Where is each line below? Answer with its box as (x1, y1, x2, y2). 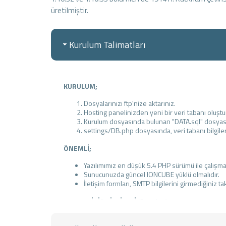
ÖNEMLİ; (63, 142, 91, 153)
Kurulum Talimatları (69, 37, 145, 51)
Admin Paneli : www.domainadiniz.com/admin (83, 212, 222, 223)
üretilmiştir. (50, 4, 88, 16)
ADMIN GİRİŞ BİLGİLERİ (63, 195, 136, 206)
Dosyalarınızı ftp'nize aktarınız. (83, 97, 176, 108)
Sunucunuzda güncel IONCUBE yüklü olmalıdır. (83, 168, 219, 180)
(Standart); (136, 195, 169, 206)
